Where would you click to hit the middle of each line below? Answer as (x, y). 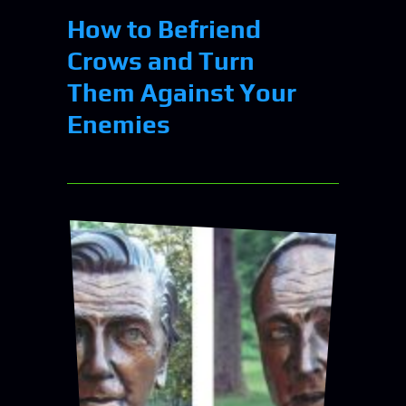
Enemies (119, 124)
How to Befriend (164, 29)
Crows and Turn (161, 60)
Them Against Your (182, 92)
